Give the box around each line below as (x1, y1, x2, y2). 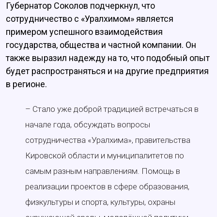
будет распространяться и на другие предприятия (6, 66, 209, 77)
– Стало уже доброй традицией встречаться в (25, 104, 199, 114)
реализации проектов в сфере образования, (25, 182, 189, 192)
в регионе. (6, 79, 47, 90)
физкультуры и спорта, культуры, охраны (25, 197, 175, 207)
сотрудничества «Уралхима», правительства (25, 135, 190, 145)
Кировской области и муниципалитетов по (25, 151, 184, 161)
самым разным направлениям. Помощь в (25, 166, 180, 176)
